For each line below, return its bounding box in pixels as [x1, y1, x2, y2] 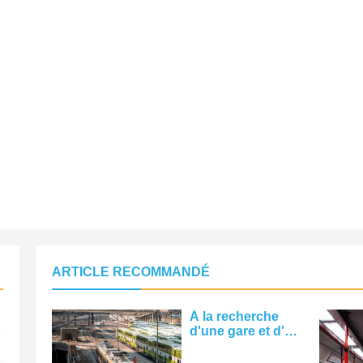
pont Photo [190, 339, 258, 353]
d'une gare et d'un [190, 324, 301, 339]
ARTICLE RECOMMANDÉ [52, 265, 210, 280]
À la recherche [190, 310, 279, 324]
